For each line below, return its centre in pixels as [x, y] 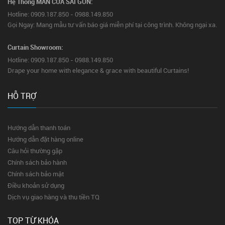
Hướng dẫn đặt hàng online [45, 139]
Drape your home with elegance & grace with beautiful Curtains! [98, 70]
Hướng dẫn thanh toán [39, 128]
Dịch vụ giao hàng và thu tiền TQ [53, 197]
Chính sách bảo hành [37, 162]
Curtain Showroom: [35, 47]
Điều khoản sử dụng [36, 185]
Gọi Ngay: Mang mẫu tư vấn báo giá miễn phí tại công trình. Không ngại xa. [112, 25]
